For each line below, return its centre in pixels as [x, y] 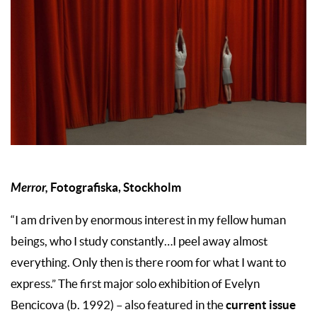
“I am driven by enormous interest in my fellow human [148, 220]
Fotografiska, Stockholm [116, 188]
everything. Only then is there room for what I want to [148, 263]
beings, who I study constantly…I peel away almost [139, 242]
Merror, [30, 188]
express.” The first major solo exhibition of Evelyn [135, 284]
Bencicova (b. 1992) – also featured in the [118, 305]
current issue [261, 305]
